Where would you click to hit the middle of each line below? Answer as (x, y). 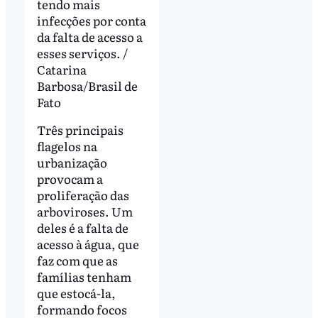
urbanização (72, 163)
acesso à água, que (88, 244)
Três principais (80, 130)
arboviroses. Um (84, 212)
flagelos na (67, 146)
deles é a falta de (82, 228)
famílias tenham (84, 277)
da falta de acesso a (89, 36)
